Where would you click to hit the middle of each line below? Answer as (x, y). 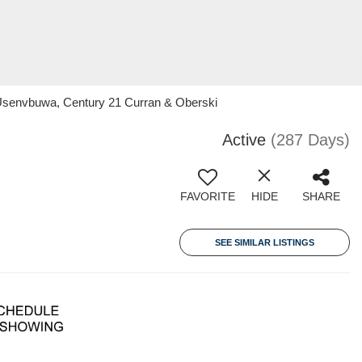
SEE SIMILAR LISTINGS (265, 242)
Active (244, 140)
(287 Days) (310, 140)
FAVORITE (208, 196)
